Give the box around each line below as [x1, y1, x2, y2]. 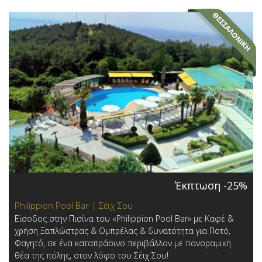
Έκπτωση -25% [175, 178, 247, 192]
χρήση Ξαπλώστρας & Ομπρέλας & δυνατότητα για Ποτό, [15, 225, 230, 236]
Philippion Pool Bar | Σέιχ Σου [15, 199, 133, 211]
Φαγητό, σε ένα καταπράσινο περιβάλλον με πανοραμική [15, 237, 231, 249]
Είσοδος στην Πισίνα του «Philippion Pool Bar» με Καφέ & [15, 212, 233, 224]
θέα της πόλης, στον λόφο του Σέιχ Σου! [15, 249, 168, 261]
